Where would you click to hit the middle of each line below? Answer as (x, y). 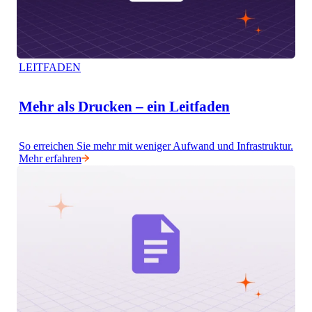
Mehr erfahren (50, 158)
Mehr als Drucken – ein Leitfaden (124, 107)
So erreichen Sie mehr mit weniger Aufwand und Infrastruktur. (156, 146)
